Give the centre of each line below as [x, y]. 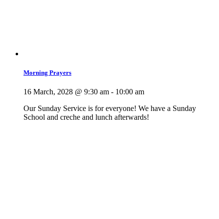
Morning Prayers [47, 73]
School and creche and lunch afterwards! [86, 117]
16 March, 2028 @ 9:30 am [66, 92]
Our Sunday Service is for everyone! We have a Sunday [110, 109]
